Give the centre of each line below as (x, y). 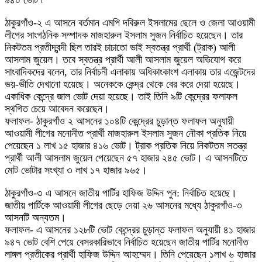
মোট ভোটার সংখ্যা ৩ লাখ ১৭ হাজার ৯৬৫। (76, 170)
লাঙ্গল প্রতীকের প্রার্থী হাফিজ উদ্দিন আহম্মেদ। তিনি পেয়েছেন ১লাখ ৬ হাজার (130, 255)
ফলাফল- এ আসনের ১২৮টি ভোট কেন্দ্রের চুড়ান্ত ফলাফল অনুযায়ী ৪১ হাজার (130, 230)
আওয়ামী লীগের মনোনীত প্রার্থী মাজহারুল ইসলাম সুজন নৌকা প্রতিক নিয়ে (125, 134)
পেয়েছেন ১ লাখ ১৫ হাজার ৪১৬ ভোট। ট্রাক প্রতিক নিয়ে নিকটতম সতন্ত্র (126, 146)
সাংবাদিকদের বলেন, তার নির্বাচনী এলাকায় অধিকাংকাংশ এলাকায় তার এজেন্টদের (130, 72)
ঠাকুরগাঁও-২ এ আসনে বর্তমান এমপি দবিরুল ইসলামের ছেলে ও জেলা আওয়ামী (130, 23)
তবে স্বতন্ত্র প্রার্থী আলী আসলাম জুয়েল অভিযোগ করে (150, 60)
